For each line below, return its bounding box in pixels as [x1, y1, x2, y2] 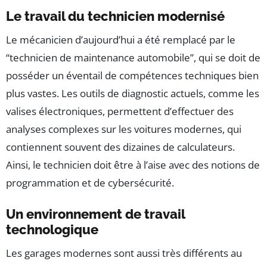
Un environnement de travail [6, 206, 185, 222]
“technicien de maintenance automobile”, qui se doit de [6, 51, 260, 65]
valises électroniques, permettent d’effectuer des [6, 104, 234, 119]
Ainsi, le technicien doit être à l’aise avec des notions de [6, 158, 260, 172]
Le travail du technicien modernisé [6, 8, 225, 24]
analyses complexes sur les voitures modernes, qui [6, 122, 241, 136]
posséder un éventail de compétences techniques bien [6, 69, 259, 83]
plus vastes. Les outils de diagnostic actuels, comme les [6, 86, 259, 101]
